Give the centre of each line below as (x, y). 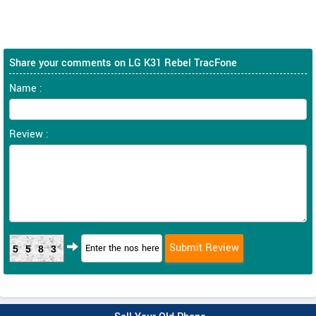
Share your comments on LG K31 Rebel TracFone (123, 63)
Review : (29, 134)
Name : (26, 88)
